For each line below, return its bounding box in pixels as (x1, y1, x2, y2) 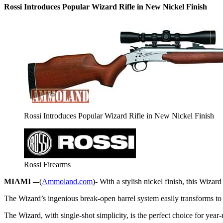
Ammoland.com (42, 177, 93, 186)
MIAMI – (4, 177, 37, 186)
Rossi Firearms (24, 160, 71, 169)
